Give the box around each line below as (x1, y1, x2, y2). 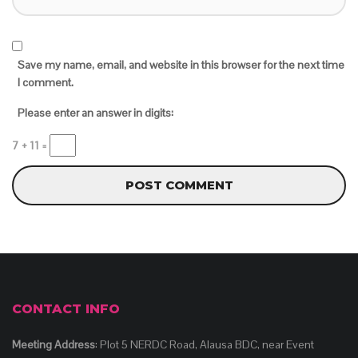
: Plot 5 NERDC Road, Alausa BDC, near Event (95, 337, 314, 352)
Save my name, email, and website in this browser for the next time (18, 58, 344, 72)
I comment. (18, 75, 74, 89)
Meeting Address (12, 337, 95, 352)
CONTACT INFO (12, 301, 120, 316)
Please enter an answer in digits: (18, 105, 173, 120)
